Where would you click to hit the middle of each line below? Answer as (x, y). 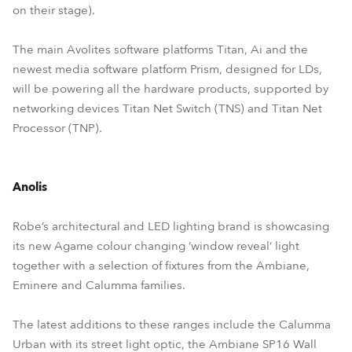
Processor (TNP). (57, 128)
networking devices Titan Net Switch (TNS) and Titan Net (167, 108)
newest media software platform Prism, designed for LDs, (167, 69)
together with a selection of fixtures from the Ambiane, (161, 266)
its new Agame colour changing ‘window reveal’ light (156, 246)
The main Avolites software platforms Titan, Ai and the (160, 49)
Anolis (30, 187)
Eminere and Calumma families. (99, 285)
